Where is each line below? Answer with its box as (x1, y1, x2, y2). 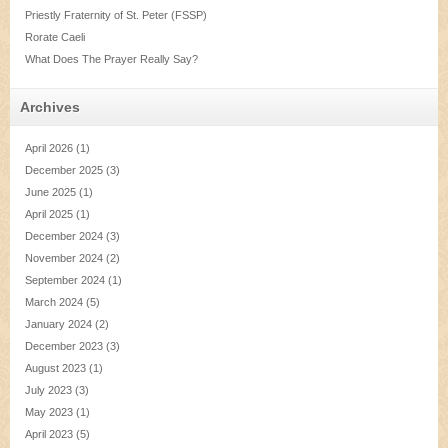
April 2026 (25, 142, 73, 154)
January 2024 (25, 318, 92, 330)
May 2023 (25, 406, 73, 418)
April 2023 (25, 428, 73, 440)
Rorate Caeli (25, 31, 85, 43)
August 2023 (25, 362, 86, 374)
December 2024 (25, 230, 103, 242)
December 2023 (25, 340, 103, 352)
